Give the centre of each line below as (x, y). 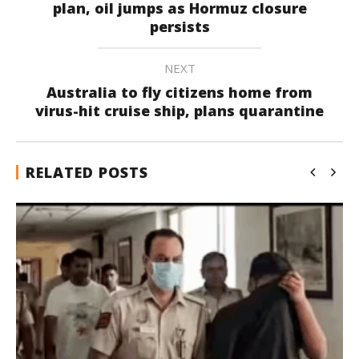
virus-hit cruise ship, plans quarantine (179, 110)
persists (179, 26)
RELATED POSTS (87, 172)
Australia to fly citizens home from (179, 92)
